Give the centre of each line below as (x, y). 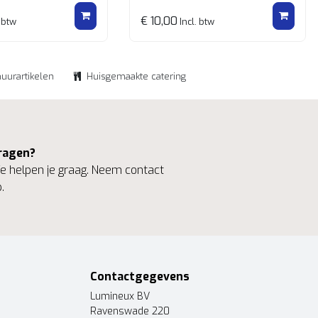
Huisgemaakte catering (136, 76)
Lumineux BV (120, 296)
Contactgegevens (140, 276)
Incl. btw (196, 22)
